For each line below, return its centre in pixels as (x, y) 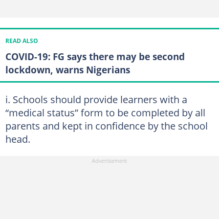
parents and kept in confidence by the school (106, 126)
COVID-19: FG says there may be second (95, 56)
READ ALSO (22, 41)
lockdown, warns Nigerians (67, 69)
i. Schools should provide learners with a (96, 99)
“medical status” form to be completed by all (105, 112)
